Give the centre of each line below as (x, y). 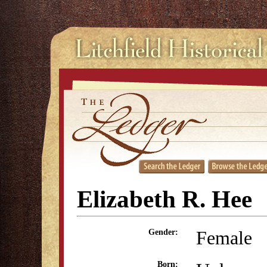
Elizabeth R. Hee (164, 199)
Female (224, 238)
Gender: (163, 232)
